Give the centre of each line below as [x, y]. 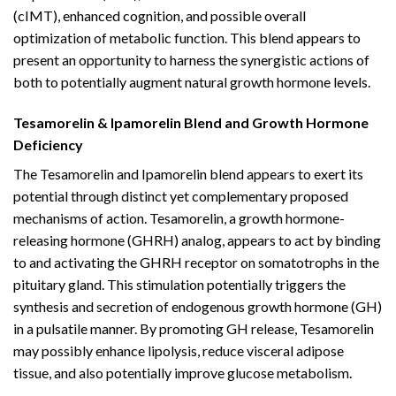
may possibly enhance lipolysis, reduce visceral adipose [179, 351]
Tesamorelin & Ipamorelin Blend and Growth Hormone [191, 123]
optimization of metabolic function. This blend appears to [187, 38]
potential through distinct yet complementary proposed [181, 196]
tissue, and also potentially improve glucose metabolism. [183, 373]
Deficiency [48, 145]
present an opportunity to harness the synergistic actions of [191, 60]
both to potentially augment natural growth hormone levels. [192, 82]
